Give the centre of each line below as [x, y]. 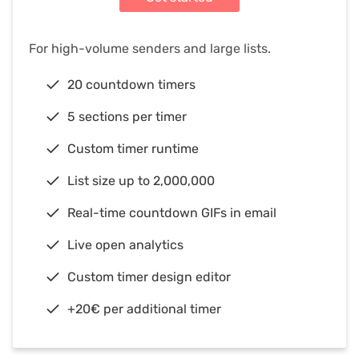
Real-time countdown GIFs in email [172, 213]
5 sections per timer [127, 117]
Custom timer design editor [149, 277]
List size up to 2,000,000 [141, 181]
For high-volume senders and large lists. [150, 49]
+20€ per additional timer [144, 309]
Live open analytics [125, 245]
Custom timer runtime [133, 149]
